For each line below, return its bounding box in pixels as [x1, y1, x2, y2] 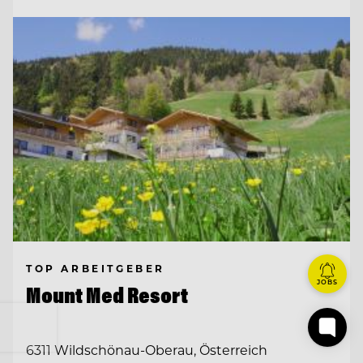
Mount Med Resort [26, 280, 188, 309]
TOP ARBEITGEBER [26, 261, 165, 275]
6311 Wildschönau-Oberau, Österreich [26, 341, 267, 359]
